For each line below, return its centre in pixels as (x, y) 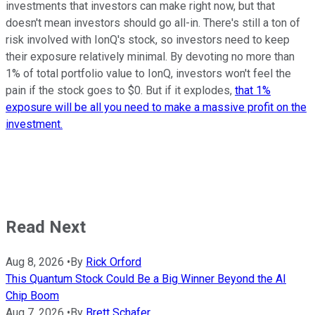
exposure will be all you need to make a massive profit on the (156, 107)
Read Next (46, 227)
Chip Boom (32, 295)
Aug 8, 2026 (35, 262)
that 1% (253, 90)
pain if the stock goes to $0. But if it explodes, (120, 90)
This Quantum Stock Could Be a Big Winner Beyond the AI (146, 278)
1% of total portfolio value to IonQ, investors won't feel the (148, 73)
